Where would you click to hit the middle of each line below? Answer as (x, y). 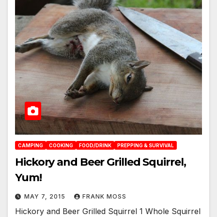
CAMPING (31, 146)
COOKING (61, 146)
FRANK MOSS (104, 197)
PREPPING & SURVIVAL (146, 146)
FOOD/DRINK (95, 146)
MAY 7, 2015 (46, 197)
